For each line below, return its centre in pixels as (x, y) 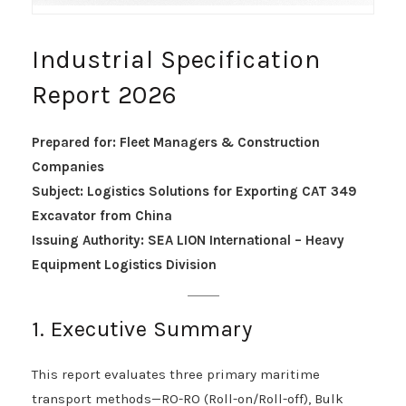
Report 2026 (105, 95)
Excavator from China (102, 216)
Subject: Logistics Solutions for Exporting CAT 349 (194, 192)
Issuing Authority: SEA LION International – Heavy (188, 241)
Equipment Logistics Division (124, 265)
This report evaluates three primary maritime (176, 375)
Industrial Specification (176, 60)
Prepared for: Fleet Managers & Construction (176, 143)
